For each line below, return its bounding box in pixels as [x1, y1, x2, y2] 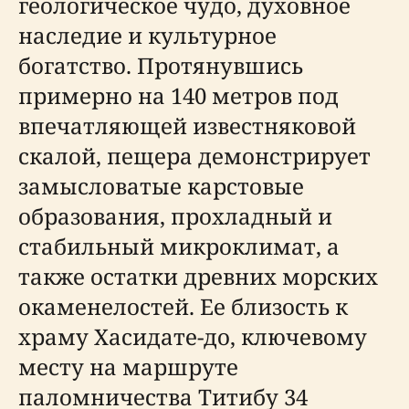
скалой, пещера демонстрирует [18, 141, 371, 171]
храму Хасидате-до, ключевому [18, 321, 367, 351]
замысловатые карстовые [18, 171, 304, 201]
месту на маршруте [18, 351, 238, 382]
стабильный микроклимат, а [18, 231, 340, 261]
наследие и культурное [18, 20, 277, 50]
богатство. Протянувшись [18, 50, 303, 80]
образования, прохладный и [18, 201, 332, 231]
